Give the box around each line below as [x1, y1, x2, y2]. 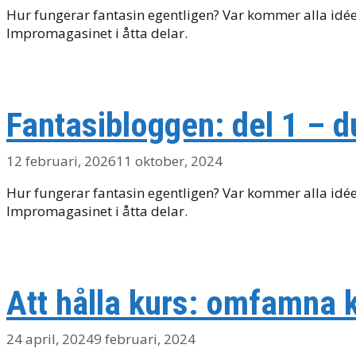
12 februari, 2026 [6, 151, 116, 170]
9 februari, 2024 [94, 329, 195, 348]
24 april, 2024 [6, 329, 94, 348]
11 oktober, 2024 [116, 151, 222, 170]
